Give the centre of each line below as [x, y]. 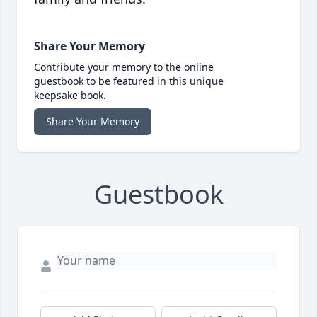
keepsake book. [70, 96]
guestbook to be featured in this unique [129, 81]
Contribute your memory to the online [124, 67]
